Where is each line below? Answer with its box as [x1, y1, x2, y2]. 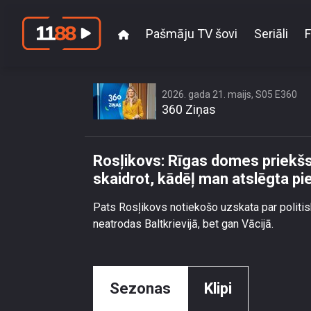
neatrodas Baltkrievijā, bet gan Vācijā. [93, 217, 274, 230]
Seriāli [254, 26, 288, 41]
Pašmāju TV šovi [146, 26, 237, 41]
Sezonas [110, 280, 171, 297]
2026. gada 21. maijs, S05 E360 [162, 89, 297, 100]
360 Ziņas [162, 102, 216, 117]
